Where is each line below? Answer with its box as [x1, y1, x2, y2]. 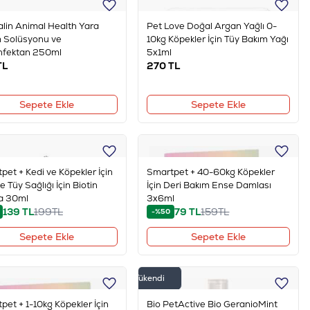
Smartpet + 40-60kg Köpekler [147, 166, 275, 178]
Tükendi [134, 273, 165, 284]
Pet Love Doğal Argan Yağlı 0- [147, 20, 277, 32]
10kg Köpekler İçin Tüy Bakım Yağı [147, 33, 289, 45]
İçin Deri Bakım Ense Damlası [147, 179, 272, 191]
